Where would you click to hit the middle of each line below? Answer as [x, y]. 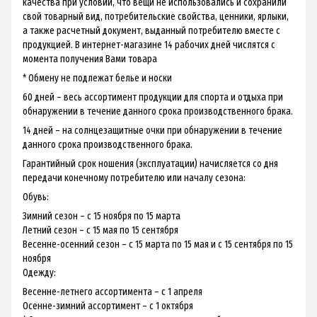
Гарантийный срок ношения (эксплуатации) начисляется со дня [150, 163]
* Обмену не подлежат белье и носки [97, 78]
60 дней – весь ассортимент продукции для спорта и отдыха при [153, 97]
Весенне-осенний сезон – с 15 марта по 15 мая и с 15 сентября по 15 [158, 244]
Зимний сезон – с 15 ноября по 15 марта [102, 216]
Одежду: [39, 272]
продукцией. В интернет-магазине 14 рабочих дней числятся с [149, 45]
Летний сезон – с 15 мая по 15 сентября [100, 230]
